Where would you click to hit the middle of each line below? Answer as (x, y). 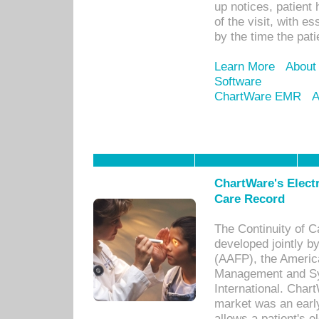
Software (238, 81)
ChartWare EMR (258, 96)
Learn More (245, 66)
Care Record (250, 199)
